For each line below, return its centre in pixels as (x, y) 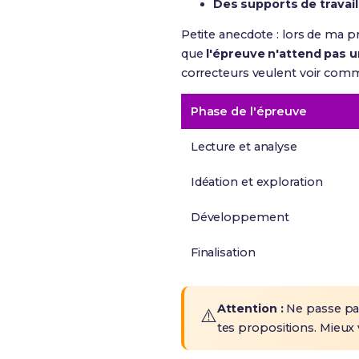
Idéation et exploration (256, 182)
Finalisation (223, 252)
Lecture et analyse (244, 147)
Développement (240, 217)
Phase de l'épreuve (248, 111)
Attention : (250, 309)
